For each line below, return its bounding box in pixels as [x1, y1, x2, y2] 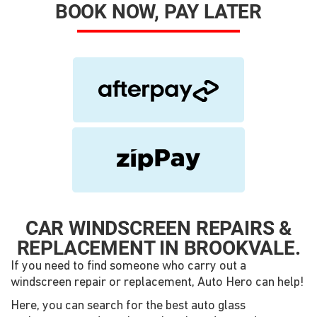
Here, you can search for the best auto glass [11, 299, 246, 313]
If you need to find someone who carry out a [11, 260, 246, 273]
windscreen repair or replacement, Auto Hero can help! [11, 276, 304, 289]
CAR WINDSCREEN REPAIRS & [25, 217, 292, 240]
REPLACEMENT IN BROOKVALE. [16, 236, 301, 260]
